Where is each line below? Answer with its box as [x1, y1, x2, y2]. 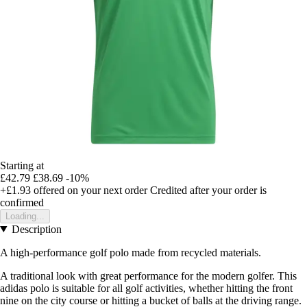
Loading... [5, 210, 45, 221]
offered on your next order [31, 184, 147, 196]
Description [11, 223, 62, 235]
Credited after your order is [150, 184, 267, 196]
